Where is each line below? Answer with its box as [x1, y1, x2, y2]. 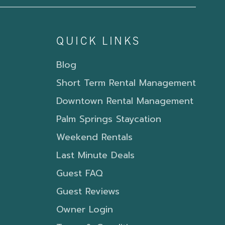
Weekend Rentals [56, 130, 133, 145]
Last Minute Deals [56, 148, 135, 163]
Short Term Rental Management [56, 76, 196, 90]
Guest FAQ [56, 166, 103, 181]
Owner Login [56, 202, 113, 217]
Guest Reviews [56, 184, 120, 199]
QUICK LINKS [56, 37, 141, 48]
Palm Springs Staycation [56, 112, 161, 127]
